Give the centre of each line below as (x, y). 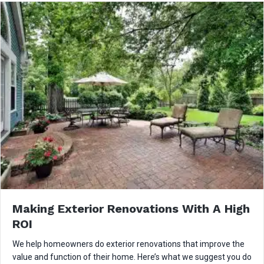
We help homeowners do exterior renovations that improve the (128, 244)
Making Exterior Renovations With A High (131, 208)
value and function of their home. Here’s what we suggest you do (132, 257)
